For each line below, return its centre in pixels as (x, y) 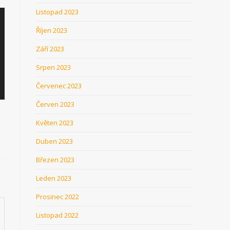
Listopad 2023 (57, 12)
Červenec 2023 (59, 86)
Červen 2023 (55, 104)
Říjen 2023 (52, 30)
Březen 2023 (55, 160)
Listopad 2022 (57, 215)
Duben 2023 (54, 141)
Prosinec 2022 (57, 197)
